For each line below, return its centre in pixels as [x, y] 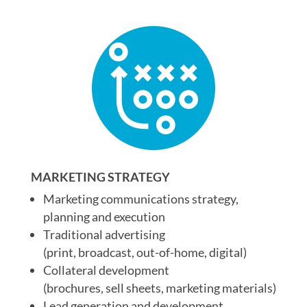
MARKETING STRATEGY [100, 177]
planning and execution [104, 217]
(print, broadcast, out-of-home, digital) [145, 252]
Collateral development [106, 270]
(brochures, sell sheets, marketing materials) [159, 288]
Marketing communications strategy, [140, 199]
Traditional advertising [104, 234]
